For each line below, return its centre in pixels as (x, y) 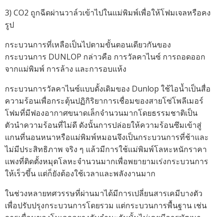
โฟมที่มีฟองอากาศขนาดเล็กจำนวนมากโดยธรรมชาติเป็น (101, 113)
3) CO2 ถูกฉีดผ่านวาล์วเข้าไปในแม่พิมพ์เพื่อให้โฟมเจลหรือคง (108, 13)
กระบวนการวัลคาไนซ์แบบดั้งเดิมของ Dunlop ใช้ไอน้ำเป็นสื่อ (108, 89)
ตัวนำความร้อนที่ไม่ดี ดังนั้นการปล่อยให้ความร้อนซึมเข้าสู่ (103, 125)
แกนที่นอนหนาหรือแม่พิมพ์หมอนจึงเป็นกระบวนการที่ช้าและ (107, 137)
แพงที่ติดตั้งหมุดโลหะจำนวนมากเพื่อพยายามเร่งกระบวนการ (107, 161)
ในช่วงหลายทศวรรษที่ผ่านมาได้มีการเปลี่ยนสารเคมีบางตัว (104, 193)
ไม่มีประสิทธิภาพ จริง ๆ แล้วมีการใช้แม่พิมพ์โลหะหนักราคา (106, 149)
